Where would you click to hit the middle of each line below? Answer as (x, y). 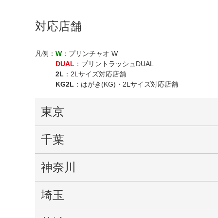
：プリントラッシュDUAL (117, 64)
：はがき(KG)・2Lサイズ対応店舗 (126, 84)
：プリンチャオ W (93, 54)
